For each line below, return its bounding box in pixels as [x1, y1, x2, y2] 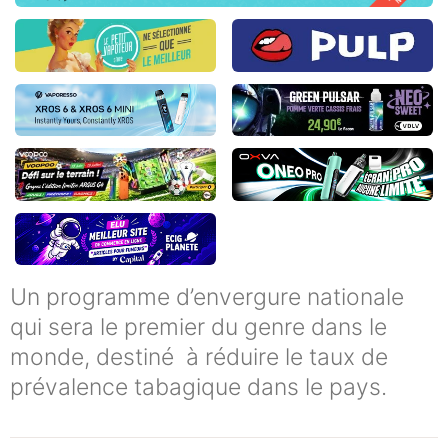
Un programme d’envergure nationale [10, 283, 404, 312]
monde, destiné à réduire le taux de [10, 343, 388, 372]
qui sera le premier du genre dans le [10, 313, 387, 342]
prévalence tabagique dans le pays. [10, 373, 387, 402]
